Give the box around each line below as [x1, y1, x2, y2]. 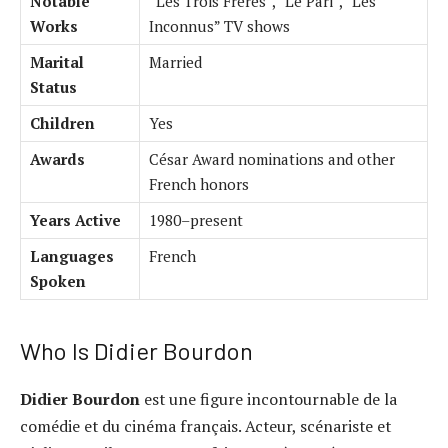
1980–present [149, 210, 243, 231]
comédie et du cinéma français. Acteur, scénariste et [20, 415, 391, 438]
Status [30, 77, 77, 98]
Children [30, 113, 95, 134]
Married [149, 52, 202, 73]
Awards [30, 149, 85, 170]
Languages [30, 246, 114, 267]
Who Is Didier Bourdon [20, 336, 253, 366]
